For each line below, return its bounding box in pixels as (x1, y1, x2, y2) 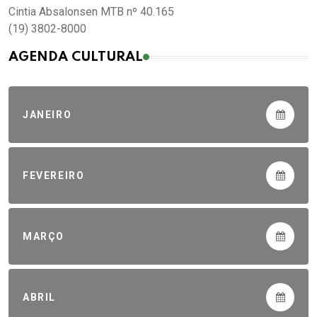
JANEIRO (23, 108, 72, 120)
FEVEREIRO (23, 169, 85, 181)
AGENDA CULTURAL (8, 50, 143, 64)
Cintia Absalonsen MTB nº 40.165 (8, 5, 174, 19)
